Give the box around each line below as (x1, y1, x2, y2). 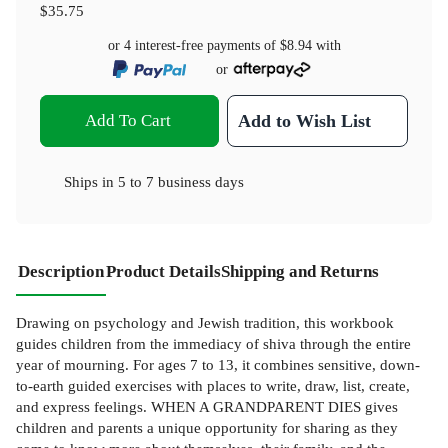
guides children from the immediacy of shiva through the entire (16, 335, 411, 353)
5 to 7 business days (118, 173, 244, 191)
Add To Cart (84, 111, 171, 131)
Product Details (106, 262, 221, 282)
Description (18, 262, 104, 282)
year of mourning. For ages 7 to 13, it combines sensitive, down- (16, 356, 420, 374)
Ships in (64, 173, 118, 191)
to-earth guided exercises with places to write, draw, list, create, (16, 377, 410, 395)
